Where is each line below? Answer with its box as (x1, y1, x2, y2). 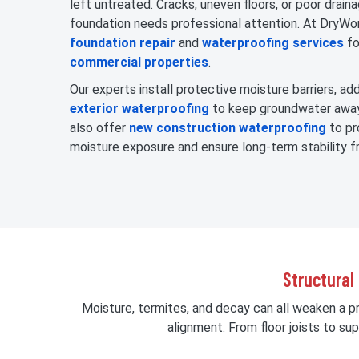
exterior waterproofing (70, 101, 209, 117)
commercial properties (70, 54, 208, 71)
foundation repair (70, 35, 175, 51)
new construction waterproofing (129, 120, 326, 136)
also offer (70, 120, 129, 136)
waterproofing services (202, 35, 344, 51)
